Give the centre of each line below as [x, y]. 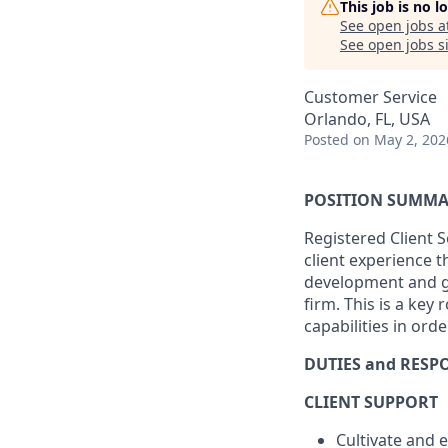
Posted [326, 139]
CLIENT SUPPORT [371, 402]
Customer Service [370, 97]
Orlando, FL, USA [367, 119]
